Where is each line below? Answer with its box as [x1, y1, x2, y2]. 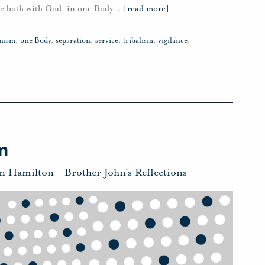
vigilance [158, 35, 188, 46]
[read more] [124, 4, 169, 14]
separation [56, 35, 91, 46]
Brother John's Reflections [64, 165, 187, 179]
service [95, 35, 118, 46]
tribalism [123, 35, 153, 46]
